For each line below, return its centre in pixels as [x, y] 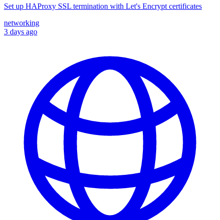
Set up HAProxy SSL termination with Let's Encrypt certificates [103, 6]
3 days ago [21, 32]
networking [22, 23]
